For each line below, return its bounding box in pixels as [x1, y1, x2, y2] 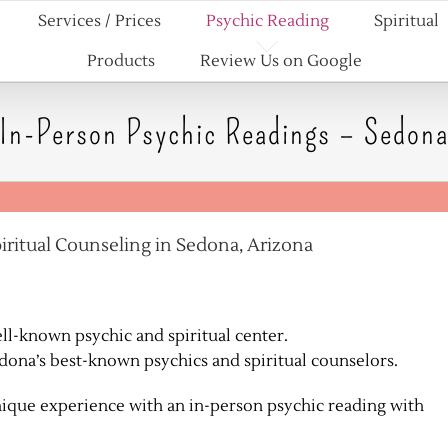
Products [86, 51, 155, 71]
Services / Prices [37, 11, 161, 31]
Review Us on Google [199, 51, 362, 71]
